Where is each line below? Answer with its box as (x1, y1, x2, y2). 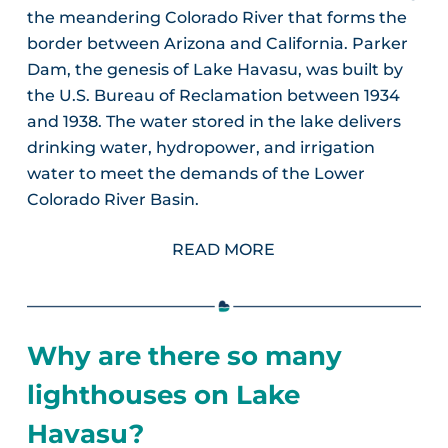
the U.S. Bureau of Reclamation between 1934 (26, 85, 400, 105)
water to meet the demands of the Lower (26, 163, 365, 183)
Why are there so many (26, 339, 342, 372)
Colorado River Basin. (26, 189, 199, 209)
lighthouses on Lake (26, 378, 300, 411)
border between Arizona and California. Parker (26, 33, 408, 53)
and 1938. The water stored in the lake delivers (26, 111, 401, 131)
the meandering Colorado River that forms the (26, 7, 407, 27)
